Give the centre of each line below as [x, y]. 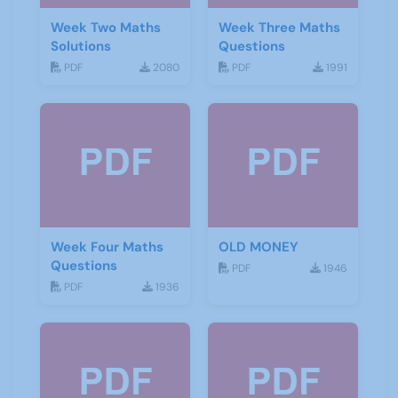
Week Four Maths [107, 247]
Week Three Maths [279, 28]
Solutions [81, 46]
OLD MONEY [259, 247]
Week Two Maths [106, 28]
